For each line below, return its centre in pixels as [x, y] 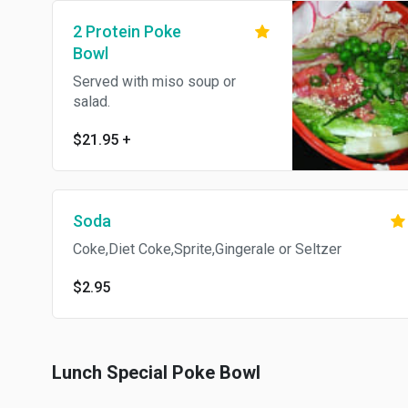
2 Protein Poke [127, 31]
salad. [92, 102]
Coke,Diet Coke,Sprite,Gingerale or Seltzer [207, 249]
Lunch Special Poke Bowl [156, 372]
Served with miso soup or [154, 82]
